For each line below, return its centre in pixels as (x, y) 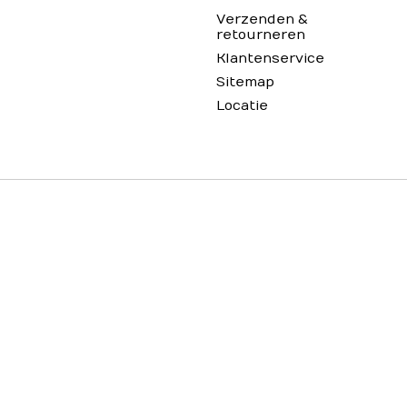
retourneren (260, 35)
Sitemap (245, 83)
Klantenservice (270, 58)
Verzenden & (262, 19)
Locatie (242, 106)
